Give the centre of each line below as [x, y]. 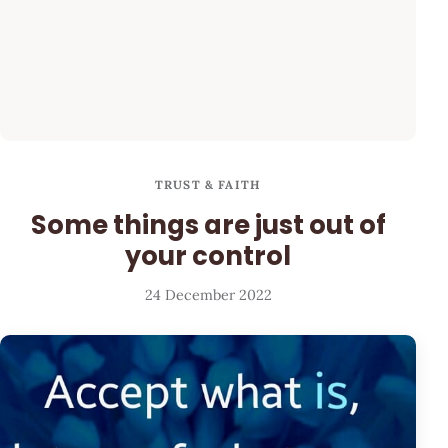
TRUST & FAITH [208, 185]
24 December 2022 [208, 295]
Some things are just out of [208, 224]
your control [208, 255]
